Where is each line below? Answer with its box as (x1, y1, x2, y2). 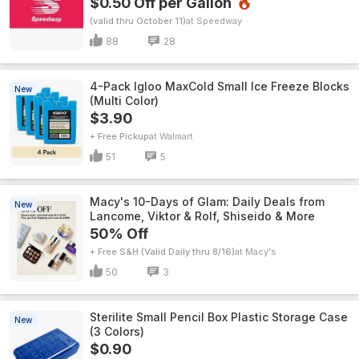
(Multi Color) (90, 94, 159, 107)
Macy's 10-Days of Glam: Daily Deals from (90, 195, 325, 208)
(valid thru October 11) (90, 15, 186, 26)
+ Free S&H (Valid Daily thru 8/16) (90, 246, 235, 257)
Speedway (196, 15, 242, 26)
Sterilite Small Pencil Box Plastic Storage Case (90, 310, 348, 324)
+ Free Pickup (90, 131, 149, 142)
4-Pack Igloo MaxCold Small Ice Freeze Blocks (90, 79, 349, 93)
